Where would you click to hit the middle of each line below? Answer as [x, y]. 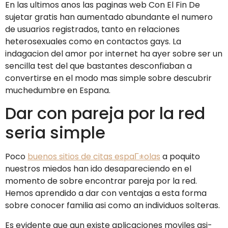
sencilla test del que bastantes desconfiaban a [98, 66]
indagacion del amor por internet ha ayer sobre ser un [114, 53]
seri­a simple [55, 133]
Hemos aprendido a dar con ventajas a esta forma [106, 193]
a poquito [180, 157]
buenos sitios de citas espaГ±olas [94, 157]
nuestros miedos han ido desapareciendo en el [98, 169]
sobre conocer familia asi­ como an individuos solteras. [112, 206]
